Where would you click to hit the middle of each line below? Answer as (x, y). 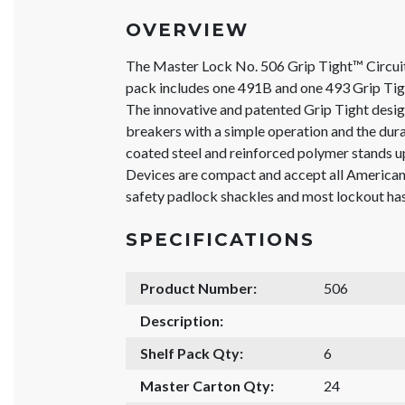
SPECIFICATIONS (221, 240)
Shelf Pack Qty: (192, 353)
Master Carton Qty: (207, 386)
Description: (182, 320)
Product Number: (199, 288)
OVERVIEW (188, 30)
